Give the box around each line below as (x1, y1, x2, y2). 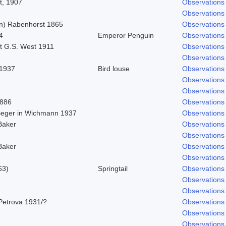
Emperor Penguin (98, 31, 154, 39)
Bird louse (98, 64, 130, 73)
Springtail (98, 164, 128, 173)
